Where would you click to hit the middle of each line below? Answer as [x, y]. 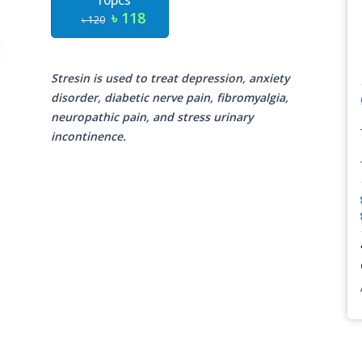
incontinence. [89, 136]
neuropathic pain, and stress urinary [152, 117]
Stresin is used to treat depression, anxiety [170, 78]
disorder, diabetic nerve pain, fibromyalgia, [170, 97]
